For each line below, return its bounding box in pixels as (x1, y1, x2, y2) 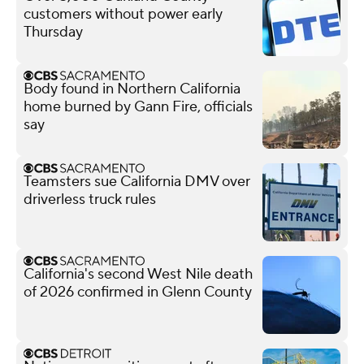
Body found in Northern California (24, 79, 240, 98)
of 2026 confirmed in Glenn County (24, 282, 252, 301)
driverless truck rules (24, 189, 156, 209)
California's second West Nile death (24, 264, 253, 284)
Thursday (24, 22, 83, 41)
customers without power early (24, 4, 223, 24)
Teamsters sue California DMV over (24, 171, 250, 191)
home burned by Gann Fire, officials (24, 97, 253, 116)
